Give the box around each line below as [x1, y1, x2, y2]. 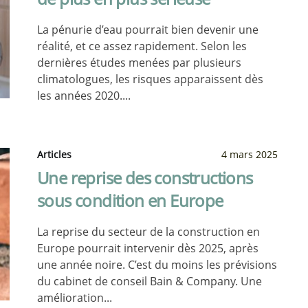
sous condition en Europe [37, 189, 223, 212]
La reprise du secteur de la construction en [37, 224, 260, 239]
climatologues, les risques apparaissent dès [37, 71, 263, 87]
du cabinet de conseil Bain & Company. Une [37, 274, 262, 289]
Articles [37, 148, 71, 161]
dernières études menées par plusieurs [37, 55, 241, 70]
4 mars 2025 [221, 148, 278, 161]
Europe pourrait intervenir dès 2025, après [37, 241, 258, 256]
